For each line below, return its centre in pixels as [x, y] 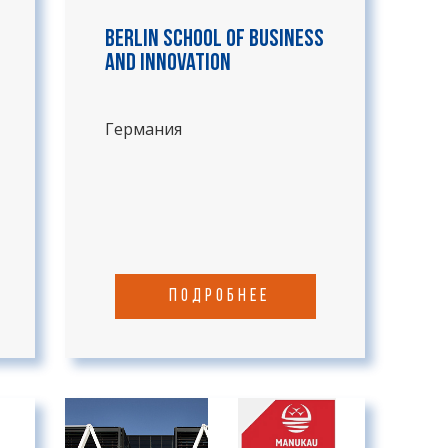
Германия [143, 129]
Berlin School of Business [214, 40]
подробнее [219, 296]
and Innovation [168, 64]
